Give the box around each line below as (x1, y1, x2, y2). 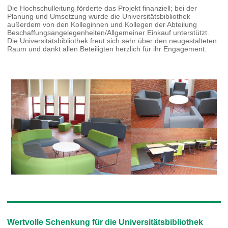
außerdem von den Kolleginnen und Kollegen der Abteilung (7, 20, 197, 28)
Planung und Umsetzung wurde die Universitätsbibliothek (7, 12, 191, 20)
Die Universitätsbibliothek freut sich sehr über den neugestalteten (7, 36, 217, 45)
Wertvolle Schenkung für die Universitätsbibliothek (7, 217, 204, 226)
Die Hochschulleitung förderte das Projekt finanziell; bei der (7, 4, 197, 12)
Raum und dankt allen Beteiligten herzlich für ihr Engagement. (7, 44, 207, 53)
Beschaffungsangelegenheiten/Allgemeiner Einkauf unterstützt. (7, 28, 210, 37)
